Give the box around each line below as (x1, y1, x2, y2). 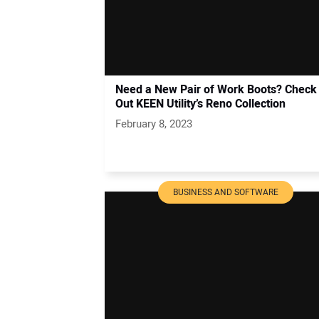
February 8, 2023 (115, 115, 192, 132)
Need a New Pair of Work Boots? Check (115, 80, 317, 98)
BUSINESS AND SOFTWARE (173, 185, 278, 199)
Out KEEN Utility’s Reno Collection (115, 95, 286, 113)
